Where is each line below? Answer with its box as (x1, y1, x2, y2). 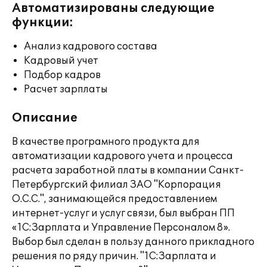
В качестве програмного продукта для (12, 136, 200, 148)
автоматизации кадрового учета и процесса (12, 150, 233, 162)
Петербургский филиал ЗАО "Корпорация (12, 179, 221, 191)
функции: (12, 15, 73, 30)
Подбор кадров (24, 69, 101, 81)
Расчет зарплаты (24, 83, 108, 95)
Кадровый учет (24, 55, 98, 67)
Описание (12, 111, 77, 125)
